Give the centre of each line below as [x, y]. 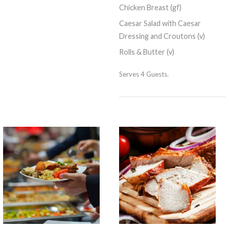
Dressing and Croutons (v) [162, 36]
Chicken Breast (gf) [150, 8]
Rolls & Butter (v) [146, 52]
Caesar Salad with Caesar [160, 24]
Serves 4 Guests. [144, 74]
